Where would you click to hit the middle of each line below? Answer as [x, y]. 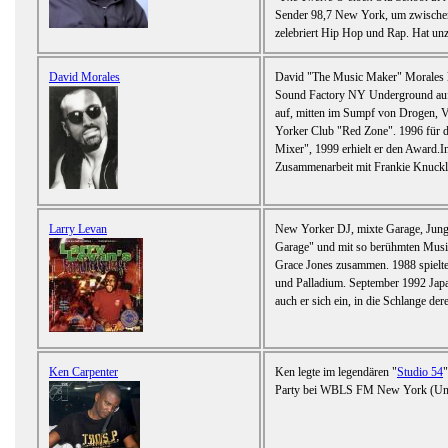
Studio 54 [420, 372]
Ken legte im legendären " [336, 372]
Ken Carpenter [83, 372]
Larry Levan [78, 229]
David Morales [84, 77]
